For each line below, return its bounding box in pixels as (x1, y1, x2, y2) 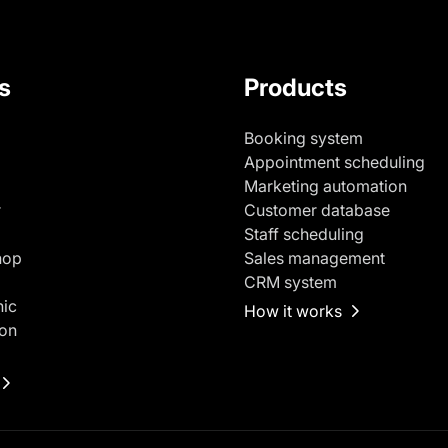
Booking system (244, 127, 363, 148)
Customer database (244, 199, 390, 220)
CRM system (244, 271, 337, 292)
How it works (244, 300, 342, 321)
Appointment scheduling (244, 151, 425, 172)
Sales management (244, 247, 385, 268)
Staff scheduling (244, 223, 364, 244)
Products (244, 72, 347, 102)
